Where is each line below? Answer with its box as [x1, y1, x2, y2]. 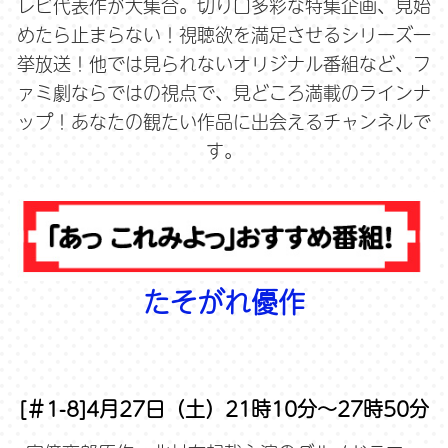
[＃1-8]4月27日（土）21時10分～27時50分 [19, 392, 429, 424]
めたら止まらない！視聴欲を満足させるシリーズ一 [17, 21, 431, 49]
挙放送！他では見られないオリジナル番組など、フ [17, 50, 431, 78]
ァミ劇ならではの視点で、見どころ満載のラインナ [17, 79, 431, 107]
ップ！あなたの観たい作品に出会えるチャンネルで [17, 108, 431, 136]
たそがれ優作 [143, 281, 305, 323]
